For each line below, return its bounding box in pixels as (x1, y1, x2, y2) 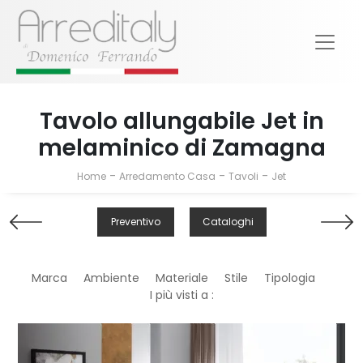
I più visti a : (149, 287, 214, 304)
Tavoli (228, 169, 258, 184)
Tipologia (264, 270, 315, 287)
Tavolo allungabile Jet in (39, 105, 324, 138)
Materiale (156, 270, 208, 287)
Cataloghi (202, 215, 254, 229)
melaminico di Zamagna (37, 132, 326, 164)
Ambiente (83, 270, 139, 287)
